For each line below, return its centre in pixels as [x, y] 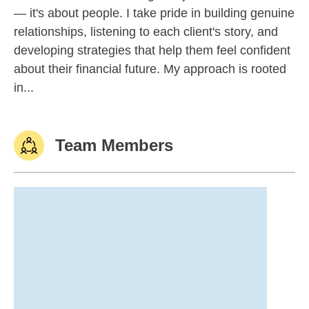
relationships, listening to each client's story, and [146, 32]
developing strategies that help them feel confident [152, 50]
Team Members [114, 145]
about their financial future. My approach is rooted [150, 69]
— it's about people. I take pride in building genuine [154, 13]
